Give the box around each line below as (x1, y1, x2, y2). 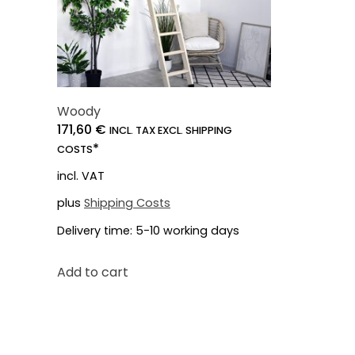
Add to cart (57, 262, 128, 281)
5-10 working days (136, 222, 239, 239)
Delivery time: (57, 222, 136, 239)
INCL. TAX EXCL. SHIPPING (109, 124, 232, 137)
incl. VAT (57, 168, 105, 185)
